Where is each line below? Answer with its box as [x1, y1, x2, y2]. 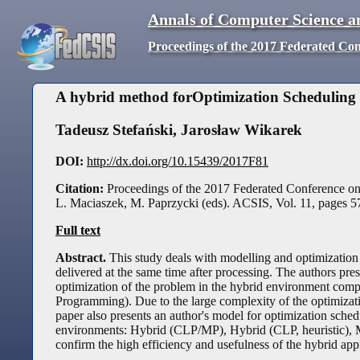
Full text [55, 223, 100, 237]
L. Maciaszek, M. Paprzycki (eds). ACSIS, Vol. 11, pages [55, 195, 350, 210]
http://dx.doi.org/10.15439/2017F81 [87, 153, 268, 168]
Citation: [55, 181, 107, 195]
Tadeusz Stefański [55, 121, 173, 139]
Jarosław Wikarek [181, 121, 302, 139]
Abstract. [55, 250, 109, 264]
